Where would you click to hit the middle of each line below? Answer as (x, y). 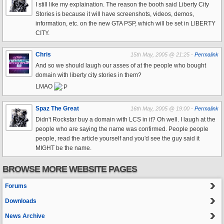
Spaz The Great (57, 108)
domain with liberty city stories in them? (88, 75)
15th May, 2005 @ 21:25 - (162, 55)
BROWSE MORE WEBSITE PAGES (70, 169)
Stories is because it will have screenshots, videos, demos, (115, 14)
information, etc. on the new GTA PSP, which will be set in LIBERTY (125, 24)
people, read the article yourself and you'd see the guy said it (117, 138)
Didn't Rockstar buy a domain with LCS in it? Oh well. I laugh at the (125, 119)
